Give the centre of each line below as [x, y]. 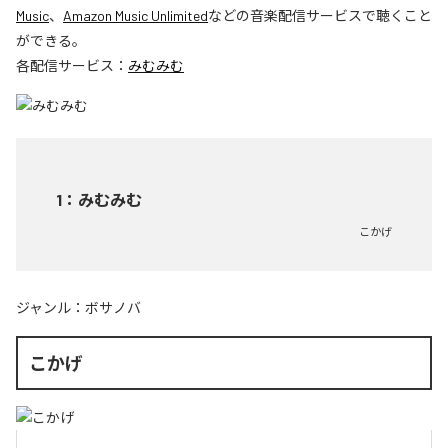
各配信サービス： [72, 65]
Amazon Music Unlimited [135, 15]
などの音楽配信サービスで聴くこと [320, 15]
